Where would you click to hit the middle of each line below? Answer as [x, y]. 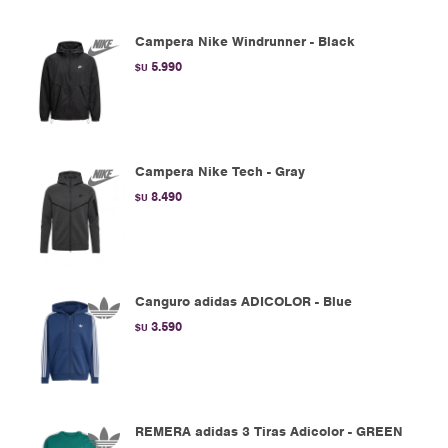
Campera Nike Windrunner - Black [245, 41]
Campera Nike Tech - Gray [220, 171]
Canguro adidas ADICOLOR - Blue [243, 301]
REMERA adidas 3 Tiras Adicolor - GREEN [269, 431]
